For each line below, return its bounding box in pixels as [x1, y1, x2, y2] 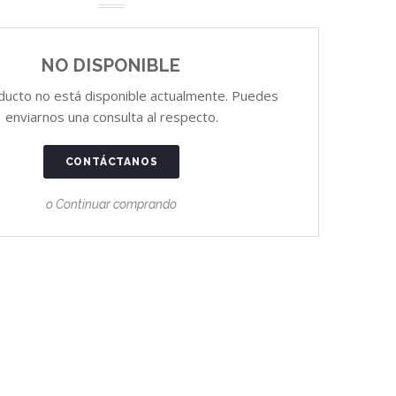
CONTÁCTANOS [65, 156, 158, 169]
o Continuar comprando [46, 197, 177, 212]
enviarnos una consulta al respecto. [4, 107, 218, 126]
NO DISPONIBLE [41, 54, 182, 76]
